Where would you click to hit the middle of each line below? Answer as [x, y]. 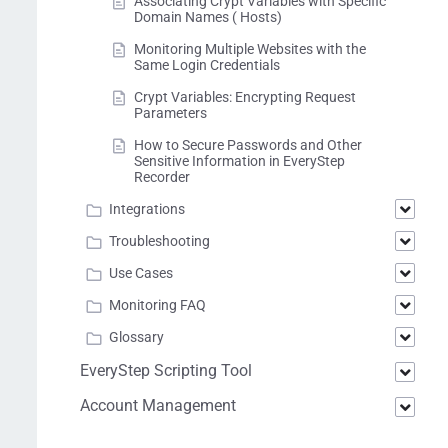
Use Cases [141, 273]
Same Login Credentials [207, 65]
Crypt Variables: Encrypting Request [245, 97]
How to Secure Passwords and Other [248, 145]
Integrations [147, 209]
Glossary [136, 337]
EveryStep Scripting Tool [166, 370]
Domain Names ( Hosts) [208, 17]
